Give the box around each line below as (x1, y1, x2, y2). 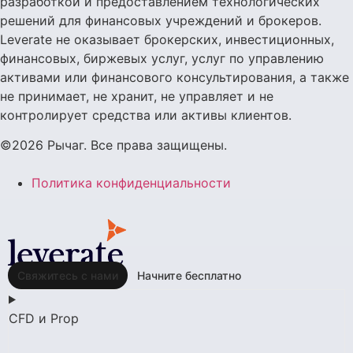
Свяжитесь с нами (17, 268, 118, 282)
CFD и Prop (9, 310, 79, 326)
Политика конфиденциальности (32, 175, 231, 191)
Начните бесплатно (137, 268, 241, 282)
